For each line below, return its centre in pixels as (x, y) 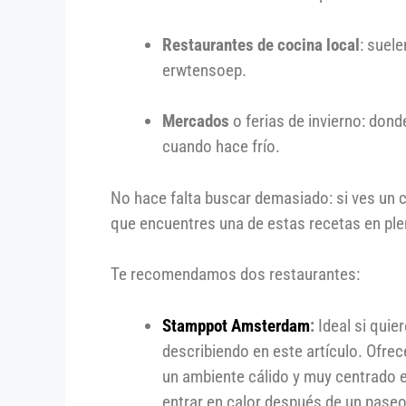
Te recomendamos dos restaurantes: (235, 275)
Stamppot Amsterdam (236, 325)
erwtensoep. (204, 70)
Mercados (196, 121)
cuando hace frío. (221, 147)
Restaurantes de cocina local (261, 44)
